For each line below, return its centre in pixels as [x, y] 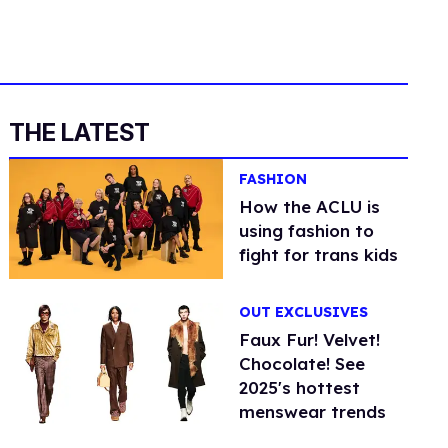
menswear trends [313, 411]
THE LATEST [80, 132]
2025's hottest [300, 387]
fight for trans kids [319, 255]
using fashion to [307, 231]
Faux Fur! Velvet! [310, 339]
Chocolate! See [302, 363]
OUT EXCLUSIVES [304, 311]
